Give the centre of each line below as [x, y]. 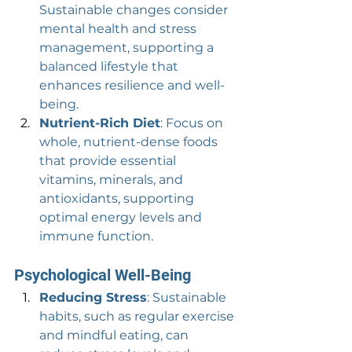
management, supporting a [128, 48]
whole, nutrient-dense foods [130, 142]
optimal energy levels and [122, 217]
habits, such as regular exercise [138, 316]
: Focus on [193, 123]
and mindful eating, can [115, 335]
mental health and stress [119, 29]
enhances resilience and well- [132, 85]
